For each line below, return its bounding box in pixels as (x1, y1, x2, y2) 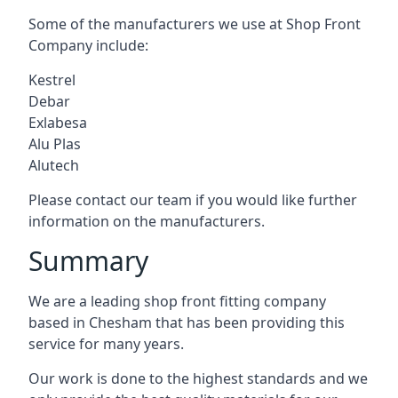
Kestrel (28, 69, 76, 90)
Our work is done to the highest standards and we (28, 368, 368, 388)
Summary (28, 242, 148, 279)
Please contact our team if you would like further (28, 189, 357, 210)
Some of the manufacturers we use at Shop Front (28, 13, 361, 34)
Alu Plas (28, 133, 81, 154)
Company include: (28, 35, 148, 55)
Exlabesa (28, 112, 87, 132)
